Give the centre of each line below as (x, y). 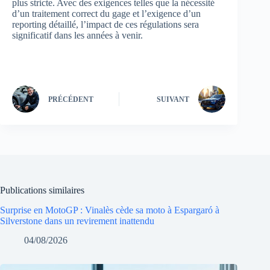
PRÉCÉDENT (71, 100)
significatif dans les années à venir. (77, 35)
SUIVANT (173, 100)
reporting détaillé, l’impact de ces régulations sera (105, 24)
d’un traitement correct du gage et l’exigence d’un (106, 13)
